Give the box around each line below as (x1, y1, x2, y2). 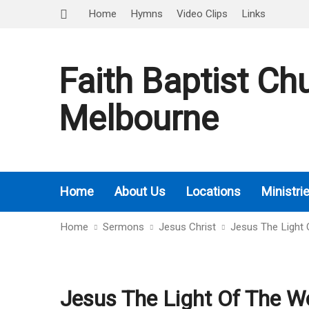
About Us (114, 184, 166, 199)
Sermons (103, 221, 144, 233)
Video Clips (177, 8, 228, 20)
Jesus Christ (159, 221, 216, 233)
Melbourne (59, 99, 219, 139)
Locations (186, 184, 241, 199)
